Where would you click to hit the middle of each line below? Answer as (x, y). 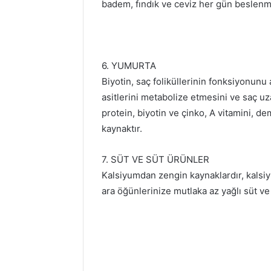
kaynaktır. (122, 128)
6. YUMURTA (129, 65)
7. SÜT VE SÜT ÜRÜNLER (155, 159)
